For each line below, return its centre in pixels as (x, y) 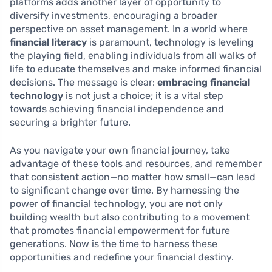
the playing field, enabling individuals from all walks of (133, 55)
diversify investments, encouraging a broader (114, 15)
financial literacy (48, 42)
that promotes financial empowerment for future (120, 230)
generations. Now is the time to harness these (114, 243)
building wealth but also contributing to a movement (130, 217)
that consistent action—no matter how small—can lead (133, 177)
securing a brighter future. (70, 122)
